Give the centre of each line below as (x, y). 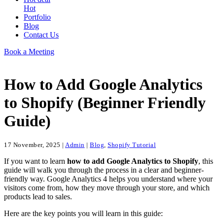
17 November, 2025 (32, 145)
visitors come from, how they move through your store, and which (107, 187)
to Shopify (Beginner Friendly (105, 103)
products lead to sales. (39, 196)
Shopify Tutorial (132, 145)
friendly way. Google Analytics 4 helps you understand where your (108, 179)
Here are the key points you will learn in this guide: (83, 213)
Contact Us (41, 35)
